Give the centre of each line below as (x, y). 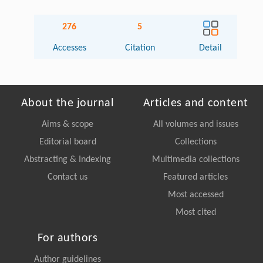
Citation (140, 48)
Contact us (68, 177)
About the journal (68, 103)
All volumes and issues (195, 124)
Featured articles (195, 177)
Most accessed (195, 195)
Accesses (69, 48)
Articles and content (195, 103)
